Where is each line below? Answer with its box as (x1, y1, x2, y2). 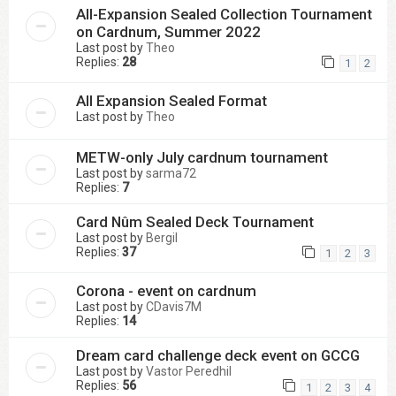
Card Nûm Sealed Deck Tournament (76, 213, 314, 232)
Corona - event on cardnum (76, 282, 256, 301)
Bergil (146, 231, 178, 246)
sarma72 (146, 166, 196, 181)
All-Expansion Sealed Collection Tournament (76, 5, 372, 23)
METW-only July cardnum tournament (76, 148, 328, 167)
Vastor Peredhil (146, 364, 232, 379)
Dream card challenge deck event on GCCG (76, 346, 360, 365)
